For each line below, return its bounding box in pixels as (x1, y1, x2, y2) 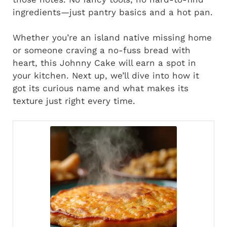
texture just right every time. (13, 96, 135, 106)
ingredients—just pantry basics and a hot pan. (13, 7, 213, 17)
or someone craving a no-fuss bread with (13, 45, 191, 55)
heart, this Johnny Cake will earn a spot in (13, 58, 196, 68)
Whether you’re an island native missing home (13, 32, 212, 43)
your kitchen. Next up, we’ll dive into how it (13, 70, 199, 81)
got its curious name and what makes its (13, 83, 188, 93)
